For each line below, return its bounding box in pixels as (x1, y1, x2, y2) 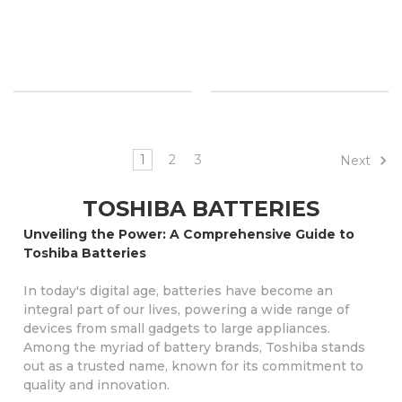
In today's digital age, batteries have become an (22, 282, 333, 299)
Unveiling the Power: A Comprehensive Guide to (22, 225, 354, 242)
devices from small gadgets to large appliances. (22, 319, 330, 336)
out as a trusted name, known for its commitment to (22, 357, 363, 374)
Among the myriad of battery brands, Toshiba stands (22, 338, 365, 355)
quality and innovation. (22, 376, 173, 393)
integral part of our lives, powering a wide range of (22, 301, 349, 318)
